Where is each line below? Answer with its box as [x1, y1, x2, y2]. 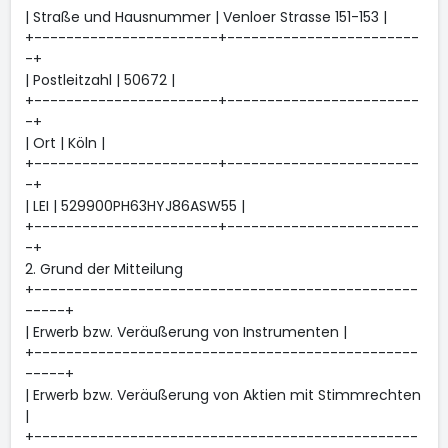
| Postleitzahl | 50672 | [24, 70, 175, 90]
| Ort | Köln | [24, 133, 105, 153]
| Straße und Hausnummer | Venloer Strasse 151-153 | [24, 7, 387, 27]
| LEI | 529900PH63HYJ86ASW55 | [24, 196, 245, 216]
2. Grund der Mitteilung [24, 259, 183, 279]
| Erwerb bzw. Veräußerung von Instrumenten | [24, 322, 347, 342]
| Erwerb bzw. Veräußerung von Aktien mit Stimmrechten [24, 385, 421, 405]
